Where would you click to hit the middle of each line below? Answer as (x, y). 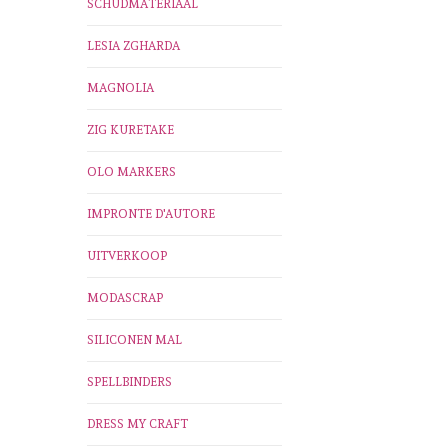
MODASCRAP (125, 298)
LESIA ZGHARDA (133, 46)
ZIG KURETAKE (130, 130)
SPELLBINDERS (129, 382)
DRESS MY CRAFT (137, 424)
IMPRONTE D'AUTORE (151, 214)
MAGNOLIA (120, 88)
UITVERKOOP (127, 256)
